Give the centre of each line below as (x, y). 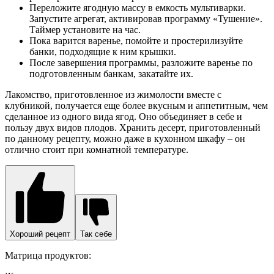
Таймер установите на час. (85, 29)
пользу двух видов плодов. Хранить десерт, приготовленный (133, 127)
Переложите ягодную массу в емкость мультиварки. (138, 7)
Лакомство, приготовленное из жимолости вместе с (113, 94)
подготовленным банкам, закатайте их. (111, 73)
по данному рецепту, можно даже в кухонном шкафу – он (125, 138)
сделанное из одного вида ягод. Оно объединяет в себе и (124, 116)
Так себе (96, 234)
